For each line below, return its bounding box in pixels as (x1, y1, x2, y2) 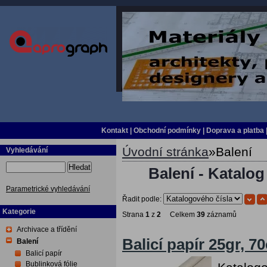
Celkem (161, 210, 197, 219)
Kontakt (101, 126, 128, 135)
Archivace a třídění (17, 225, 77, 234)
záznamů (205, 210, 237, 219)
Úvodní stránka (122, 145, 209, 159)
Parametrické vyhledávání (6, 185, 90, 193)
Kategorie (2, 207, 36, 216)
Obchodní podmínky (133, 126, 201, 135)
